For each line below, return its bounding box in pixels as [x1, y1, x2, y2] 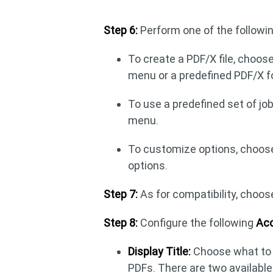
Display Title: [128, 245, 191, 258]
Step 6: [104, 24, 138, 37]
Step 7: [104, 188, 138, 200]
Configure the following [138, 216, 257, 229]
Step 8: [104, 216, 138, 229]
